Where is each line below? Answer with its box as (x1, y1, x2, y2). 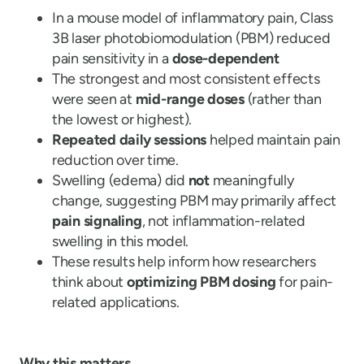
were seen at (52, 90, 136, 108)
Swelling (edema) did (52, 171, 188, 189)
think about (52, 273, 127, 291)
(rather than (245, 90, 322, 108)
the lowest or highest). (52, 110, 193, 128)
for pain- (275, 273, 334, 291)
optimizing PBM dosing (127, 273, 276, 291)
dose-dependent (171, 50, 279, 67)
